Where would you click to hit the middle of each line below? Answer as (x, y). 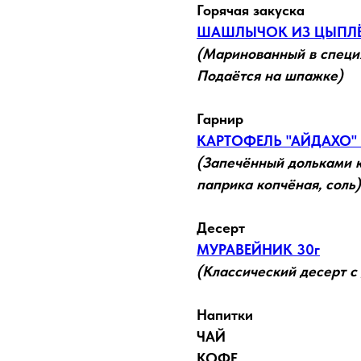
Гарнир (220, 119)
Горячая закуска (251, 10)
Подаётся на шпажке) (270, 76)
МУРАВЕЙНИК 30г (258, 250)
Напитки (225, 315)
